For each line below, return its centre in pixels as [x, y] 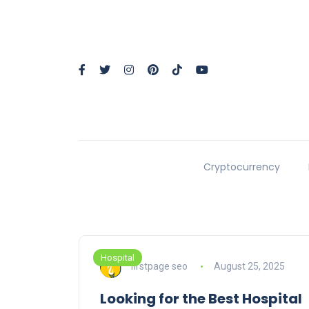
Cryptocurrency [241, 167]
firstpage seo [159, 266]
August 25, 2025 [249, 266]
